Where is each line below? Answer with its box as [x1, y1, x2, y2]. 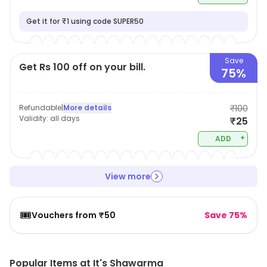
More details [63, 103, 111, 113]
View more [104, 170, 151, 182]
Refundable [19, 103, 61, 113]
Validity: [19, 113, 50, 123]
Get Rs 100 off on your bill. [19, 60, 145, 74]
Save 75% [204, 209, 247, 221]
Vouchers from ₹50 [32, 209, 116, 221]
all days [50, 113, 80, 123]
